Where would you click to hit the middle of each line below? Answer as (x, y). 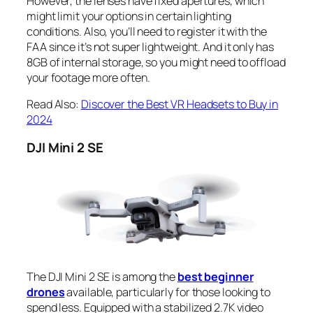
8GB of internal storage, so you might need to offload (156, 62)
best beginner (215, 277)
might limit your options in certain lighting (129, 16)
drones (46, 292)
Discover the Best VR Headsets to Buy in (180, 104)
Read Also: (54, 104)
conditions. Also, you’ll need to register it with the (147, 31)
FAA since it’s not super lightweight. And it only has (150, 46)
